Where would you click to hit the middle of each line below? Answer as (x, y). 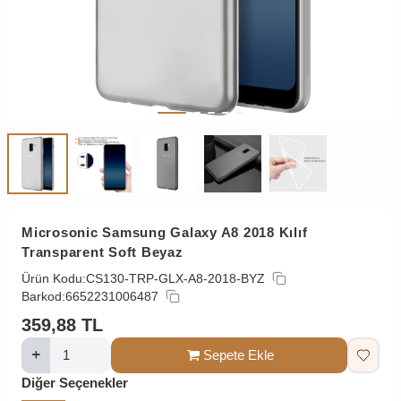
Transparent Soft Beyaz (102, 252)
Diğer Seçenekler (75, 382)
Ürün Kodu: (54, 278)
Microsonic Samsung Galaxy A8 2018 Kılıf (165, 232)
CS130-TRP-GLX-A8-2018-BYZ (175, 278)
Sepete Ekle (238, 354)
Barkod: (43, 296)
